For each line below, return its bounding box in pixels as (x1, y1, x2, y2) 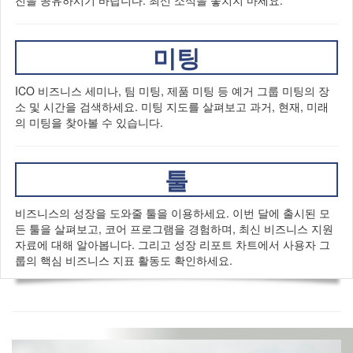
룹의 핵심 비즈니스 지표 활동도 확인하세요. (15, 252, 232, 268)
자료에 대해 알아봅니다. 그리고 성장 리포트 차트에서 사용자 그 (15, 236, 330, 252)
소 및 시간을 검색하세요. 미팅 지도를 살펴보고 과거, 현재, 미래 (15, 98, 329, 114)
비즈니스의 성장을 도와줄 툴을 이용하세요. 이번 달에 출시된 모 (15, 205, 330, 221)
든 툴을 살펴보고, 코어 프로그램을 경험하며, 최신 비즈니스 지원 (15, 221, 333, 236)
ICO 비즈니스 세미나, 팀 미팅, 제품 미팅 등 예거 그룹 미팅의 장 (15, 83, 329, 98)
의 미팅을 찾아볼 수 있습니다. (15, 114, 163, 130)
